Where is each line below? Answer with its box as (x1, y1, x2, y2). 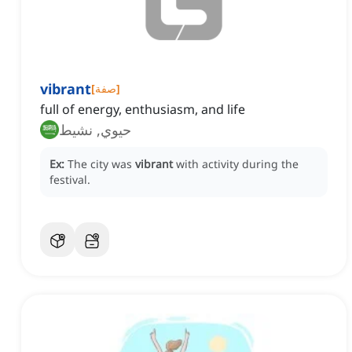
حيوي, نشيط (59, 120, 131, 140)
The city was (68, 156, 135, 172)
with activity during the (176, 156, 299, 172)
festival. (49, 172, 90, 188)
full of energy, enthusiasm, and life (40, 101, 245, 119)
